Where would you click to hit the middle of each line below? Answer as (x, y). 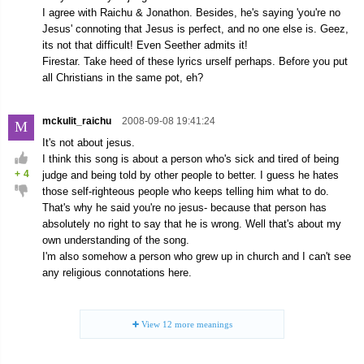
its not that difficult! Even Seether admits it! (145, 45)
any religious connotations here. (117, 273)
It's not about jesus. (89, 143)
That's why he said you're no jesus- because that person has (184, 208)
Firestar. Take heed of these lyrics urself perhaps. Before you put (195, 61)
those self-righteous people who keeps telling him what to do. (186, 191)
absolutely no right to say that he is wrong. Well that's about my (192, 224)
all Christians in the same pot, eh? (123, 78)
